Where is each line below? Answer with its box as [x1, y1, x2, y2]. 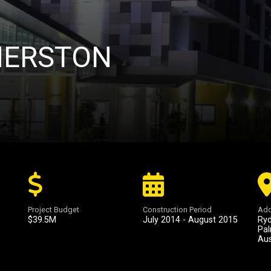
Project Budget [28, 205, 79, 214]
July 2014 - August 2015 [143, 215, 238, 225]
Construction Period [143, 205, 212, 214]
